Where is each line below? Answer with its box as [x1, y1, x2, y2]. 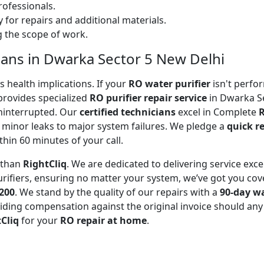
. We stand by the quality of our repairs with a [15, 185, 220, 199]
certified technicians [80, 105, 176, 118]
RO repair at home [60, 213, 147, 227]
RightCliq [23, 157, 67, 170]
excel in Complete [176, 105, 259, 118]
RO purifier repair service [90, 91, 207, 104]
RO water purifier [128, 77, 210, 90]
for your [19, 213, 60, 227]
